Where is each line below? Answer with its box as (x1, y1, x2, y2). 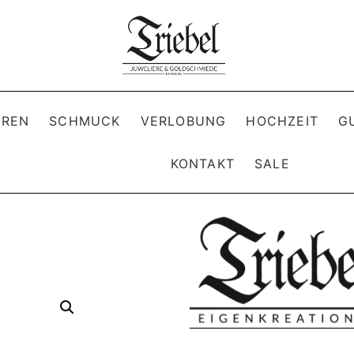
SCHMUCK (49, 112, 121, 129)
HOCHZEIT (246, 112, 318, 129)
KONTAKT (170, 155, 235, 171)
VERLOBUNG (140, 112, 227, 129)
